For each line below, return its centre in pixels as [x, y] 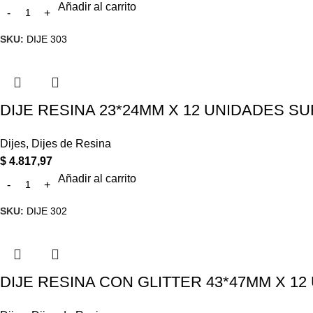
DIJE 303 [47, 39]
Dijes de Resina [71, 144]
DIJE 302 [47, 211]
